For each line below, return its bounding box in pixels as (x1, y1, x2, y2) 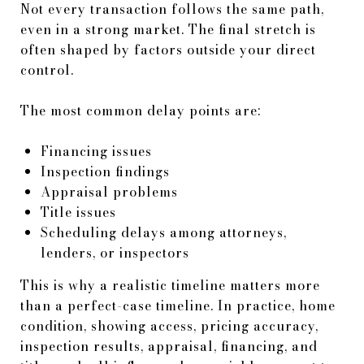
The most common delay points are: (20, 100, 261, 120)
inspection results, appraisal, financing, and (20, 336, 318, 356)
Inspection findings (40, 161, 170, 181)
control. (20, 59, 74, 80)
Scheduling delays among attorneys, (40, 222, 287, 242)
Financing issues (40, 141, 152, 161)
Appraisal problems (40, 181, 178, 201)
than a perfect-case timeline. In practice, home (20, 295, 336, 315)
